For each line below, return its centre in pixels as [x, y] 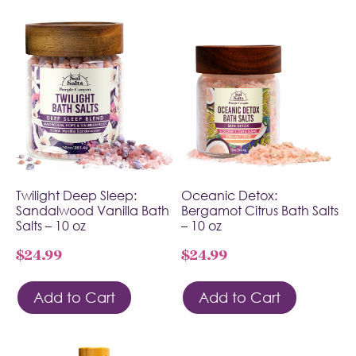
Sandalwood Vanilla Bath [93, 210]
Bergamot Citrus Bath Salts [260, 210]
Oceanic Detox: [229, 195]
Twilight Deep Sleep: [76, 195]
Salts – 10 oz [51, 225]
